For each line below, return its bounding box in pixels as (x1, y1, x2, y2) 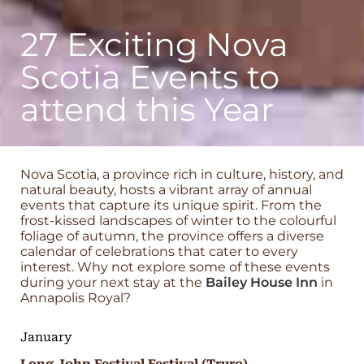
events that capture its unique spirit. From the (20, 197, 322, 213)
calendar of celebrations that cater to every (20, 244, 298, 259)
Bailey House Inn (206, 275, 318, 290)
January (20, 330, 72, 344)
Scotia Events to (20, 57, 279, 97)
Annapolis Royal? (20, 290, 131, 305)
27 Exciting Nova (20, 24, 288, 64)
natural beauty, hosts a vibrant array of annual (20, 182, 312, 197)
